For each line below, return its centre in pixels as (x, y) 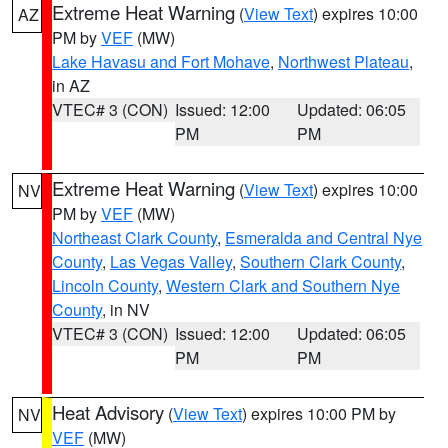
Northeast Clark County (134, 237)
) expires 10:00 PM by (319, 413)
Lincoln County (105, 285)
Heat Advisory (108, 412)
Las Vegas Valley (171, 261)
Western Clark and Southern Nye (283, 285)
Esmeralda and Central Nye (323, 237)
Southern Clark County (320, 261)
